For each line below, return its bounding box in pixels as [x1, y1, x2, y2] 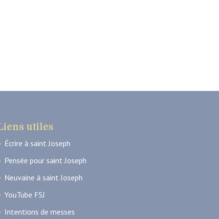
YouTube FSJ [4, 189, 45, 199]
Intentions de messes [4, 206, 75, 217]
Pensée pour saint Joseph [4, 155, 87, 165]
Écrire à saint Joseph [4, 138, 70, 148]
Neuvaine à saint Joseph [4, 172, 83, 182]
